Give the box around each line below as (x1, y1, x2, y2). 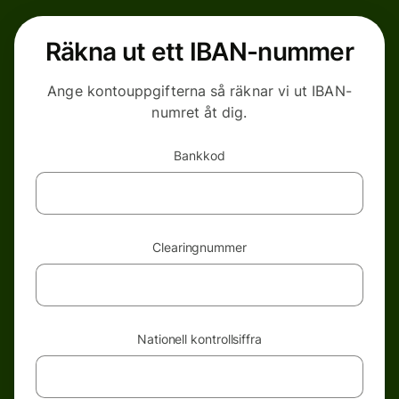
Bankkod (174, 148, 225, 163)
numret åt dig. (151, 103, 248, 121)
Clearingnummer (152, 240, 247, 255)
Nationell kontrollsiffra (137, 331, 262, 346)
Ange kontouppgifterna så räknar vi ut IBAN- (47, 82, 352, 100)
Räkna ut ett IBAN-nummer (45, 37, 354, 67)
